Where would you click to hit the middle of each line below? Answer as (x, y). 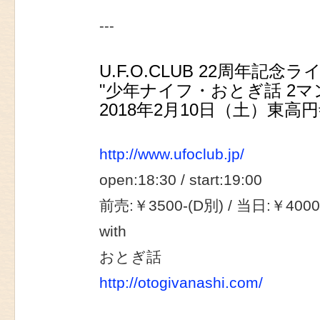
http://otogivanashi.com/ (181, 283)
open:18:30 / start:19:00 (181, 180)
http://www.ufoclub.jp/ (172, 155)
